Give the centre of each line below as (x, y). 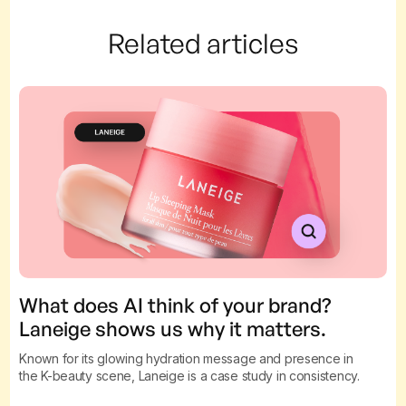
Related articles (203, 43)
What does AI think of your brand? (175, 304)
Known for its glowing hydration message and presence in (186, 358)
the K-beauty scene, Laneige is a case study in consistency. (189, 375)
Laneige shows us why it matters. (173, 328)
